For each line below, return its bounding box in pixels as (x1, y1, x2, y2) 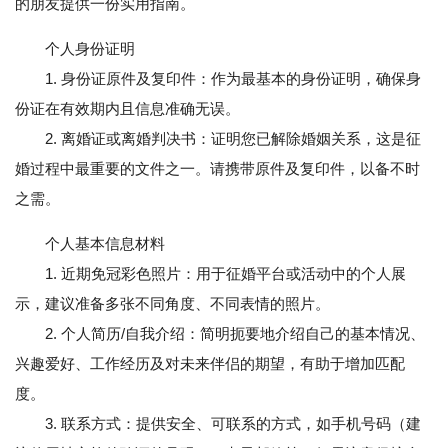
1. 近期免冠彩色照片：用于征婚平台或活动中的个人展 (15, 265, 406, 282)
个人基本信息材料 (45, 235, 165, 252)
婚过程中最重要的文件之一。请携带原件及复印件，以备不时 (15, 160, 420, 177)
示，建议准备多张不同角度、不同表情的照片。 (15, 295, 330, 312)
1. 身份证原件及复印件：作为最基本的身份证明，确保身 (15, 70, 421, 87)
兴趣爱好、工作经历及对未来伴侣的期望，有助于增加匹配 (15, 355, 405, 372)
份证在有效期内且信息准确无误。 (15, 100, 240, 117)
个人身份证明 (45, 40, 135, 57)
